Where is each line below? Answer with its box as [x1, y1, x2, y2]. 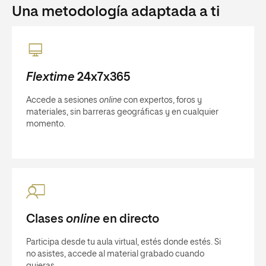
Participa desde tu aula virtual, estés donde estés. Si [26, 238, 221, 246]
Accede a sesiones [26, 96, 99, 104]
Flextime [26, 71, 75, 83]
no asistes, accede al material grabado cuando [26, 250, 204, 258]
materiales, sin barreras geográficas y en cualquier [26, 108, 218, 116]
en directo [100, 213, 159, 225]
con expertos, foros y [122, 96, 202, 104]
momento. [26, 120, 65, 128]
